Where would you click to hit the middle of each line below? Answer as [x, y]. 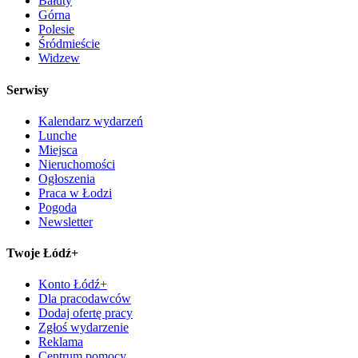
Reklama [61, 342]
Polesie [56, 30]
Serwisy [28, 89]
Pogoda [58, 207]
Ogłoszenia [67, 178]
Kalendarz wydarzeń [91, 121]
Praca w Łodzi [75, 193]
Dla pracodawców [85, 299]
